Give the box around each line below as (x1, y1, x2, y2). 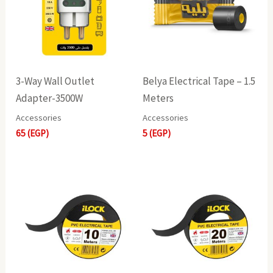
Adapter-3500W (16, 91, 83, 105)
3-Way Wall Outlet (16, 74, 95, 88)
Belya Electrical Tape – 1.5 (143, 74, 255, 88)
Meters (143, 91, 174, 105)
